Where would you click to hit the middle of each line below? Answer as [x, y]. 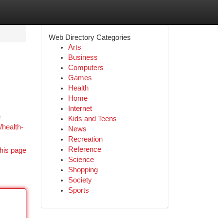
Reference [84, 149]
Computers [86, 68]
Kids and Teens [92, 119]
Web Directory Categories [90, 37]
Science [81, 160]
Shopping [83, 170]
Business [83, 57]
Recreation [85, 139]
